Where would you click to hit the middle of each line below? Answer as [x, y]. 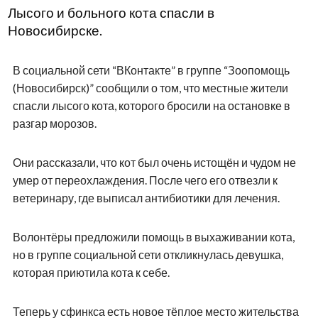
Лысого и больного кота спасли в [111, 12]
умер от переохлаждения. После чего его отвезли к [145, 180]
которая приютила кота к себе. [91, 272]
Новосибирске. [55, 30]
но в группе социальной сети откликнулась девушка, [148, 254]
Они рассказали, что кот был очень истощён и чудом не [154, 162]
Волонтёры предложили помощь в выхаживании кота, [153, 236]
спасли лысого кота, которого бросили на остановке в [151, 105]
